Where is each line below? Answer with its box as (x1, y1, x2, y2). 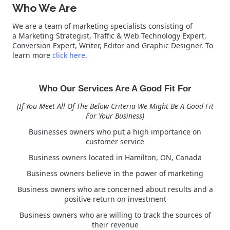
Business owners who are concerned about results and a (17, 184, 213, 194)
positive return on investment (64, 194, 166, 204)
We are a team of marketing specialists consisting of (12, 21, 193, 31)
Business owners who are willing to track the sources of (19, 209, 211, 220)
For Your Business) (86, 110, 144, 121)
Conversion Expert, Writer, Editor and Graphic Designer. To (12, 40, 213, 50)
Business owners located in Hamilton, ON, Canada (28, 152, 202, 162)
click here (52, 50, 85, 60)
